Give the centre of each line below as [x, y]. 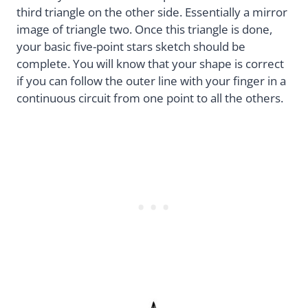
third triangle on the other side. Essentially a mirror [152, 12]
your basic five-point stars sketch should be [131, 47]
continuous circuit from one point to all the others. [150, 98]
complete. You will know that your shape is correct [150, 64]
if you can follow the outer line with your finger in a [151, 81]
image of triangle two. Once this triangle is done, [144, 30]
